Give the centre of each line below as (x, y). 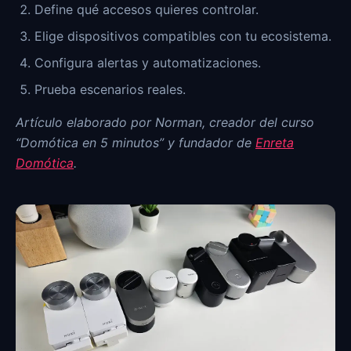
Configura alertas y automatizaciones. (148, 63)
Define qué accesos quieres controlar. (147, 9)
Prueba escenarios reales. (110, 89)
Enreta (275, 143)
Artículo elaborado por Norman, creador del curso (165, 122)
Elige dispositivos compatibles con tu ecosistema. (183, 36)
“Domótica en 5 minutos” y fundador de (136, 143)
